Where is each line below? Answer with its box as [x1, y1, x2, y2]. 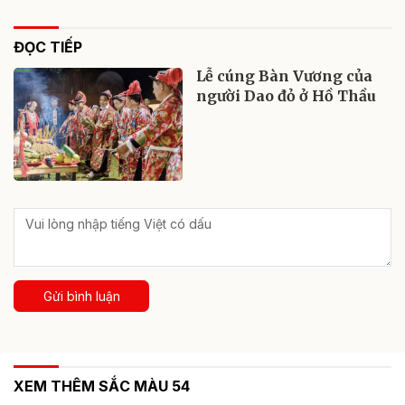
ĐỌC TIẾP [14, 38, 82, 57]
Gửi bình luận [42, 288, 120, 305]
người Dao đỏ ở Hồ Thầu [196, 87, 377, 106]
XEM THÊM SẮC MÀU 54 [14, 377, 190, 396]
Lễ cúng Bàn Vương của [196, 67, 373, 86]
